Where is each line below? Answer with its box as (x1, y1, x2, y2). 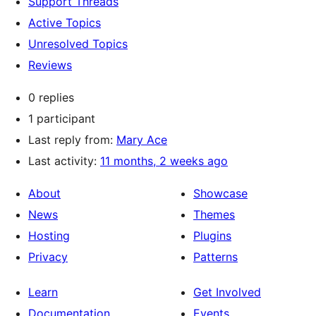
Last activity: (28, 154, 100, 168)
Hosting (28, 229, 70, 243)
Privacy (28, 250, 68, 264)
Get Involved (193, 285, 261, 299)
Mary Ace (116, 133, 167, 147)
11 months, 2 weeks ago (100, 154, 228, 168)
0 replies (28, 90, 74, 104)
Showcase (193, 186, 248, 200)
